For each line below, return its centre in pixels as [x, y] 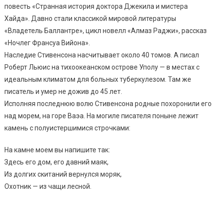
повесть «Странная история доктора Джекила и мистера [96, 6]
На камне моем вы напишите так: [57, 150]
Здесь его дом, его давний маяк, [56, 162]
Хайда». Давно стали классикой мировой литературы [90, 18]
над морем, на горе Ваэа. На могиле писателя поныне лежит [101, 116]
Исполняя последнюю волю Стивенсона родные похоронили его [108, 103]
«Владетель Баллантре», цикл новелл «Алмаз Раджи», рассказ [105, 30]
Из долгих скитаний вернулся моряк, [63, 174]
